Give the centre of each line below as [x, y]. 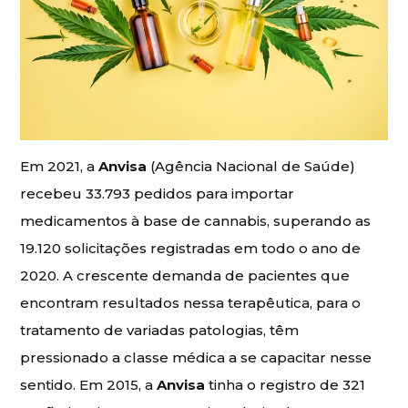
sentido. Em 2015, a [89, 384]
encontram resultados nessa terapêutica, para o [191, 302]
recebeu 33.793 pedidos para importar [158, 193]
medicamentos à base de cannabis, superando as [196, 220]
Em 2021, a [60, 166]
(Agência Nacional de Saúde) [251, 166]
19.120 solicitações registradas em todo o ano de [191, 248]
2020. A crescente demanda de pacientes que [185, 275]
